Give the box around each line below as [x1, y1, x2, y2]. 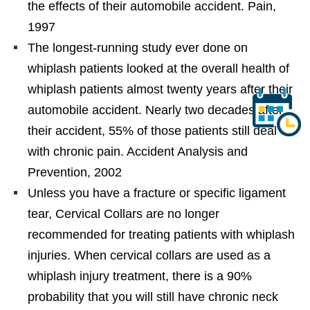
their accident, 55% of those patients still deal [28, 123, 277, 138]
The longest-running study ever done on [28, 40, 248, 55]
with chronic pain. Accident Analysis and [28, 144, 248, 158]
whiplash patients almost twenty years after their [28, 82, 293, 96]
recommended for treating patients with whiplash [28, 227, 295, 241]
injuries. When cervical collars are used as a [28, 248, 271, 262]
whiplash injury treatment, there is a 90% [28, 268, 252, 283]
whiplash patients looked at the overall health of [28, 61, 289, 75]
